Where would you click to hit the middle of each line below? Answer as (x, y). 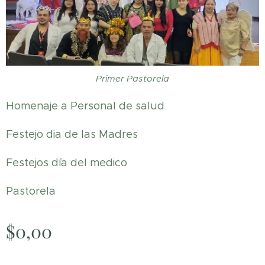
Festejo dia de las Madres (72, 135)
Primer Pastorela (132, 79)
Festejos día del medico (67, 163)
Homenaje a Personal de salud (85, 106)
